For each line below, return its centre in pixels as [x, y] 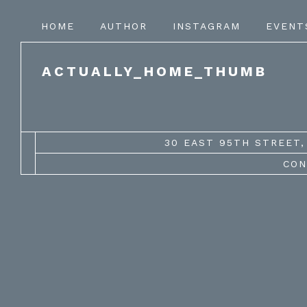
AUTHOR [124, 26]
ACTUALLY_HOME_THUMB [155, 71]
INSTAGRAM [207, 26]
